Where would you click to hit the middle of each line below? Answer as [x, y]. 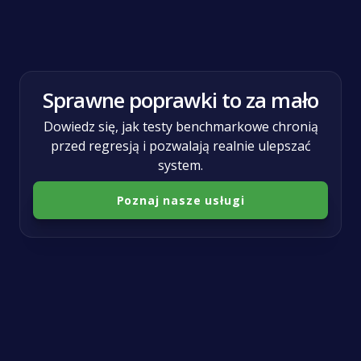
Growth [46, 58]
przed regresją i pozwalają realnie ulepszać [180, 146]
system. [180, 165]
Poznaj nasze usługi [180, 200]
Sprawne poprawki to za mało [180, 100]
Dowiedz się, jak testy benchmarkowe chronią [180, 127]
